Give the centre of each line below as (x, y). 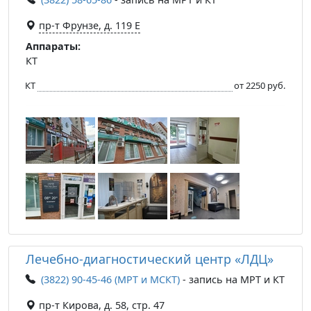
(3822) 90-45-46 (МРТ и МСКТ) (110, 279)
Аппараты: (53, 46)
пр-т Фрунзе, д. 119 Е (90, 25)
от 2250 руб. (260, 85)
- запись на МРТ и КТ (232, 279)
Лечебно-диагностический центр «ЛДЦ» (150, 259)
